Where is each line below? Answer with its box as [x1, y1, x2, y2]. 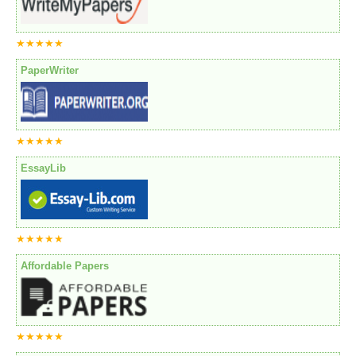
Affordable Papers [21, 260, 109, 273]
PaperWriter [21, 64, 79, 77]
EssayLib [21, 162, 66, 175]
